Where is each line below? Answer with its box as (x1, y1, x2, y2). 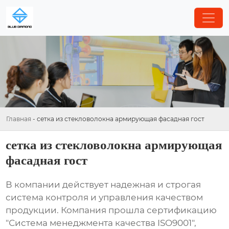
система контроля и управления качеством (6, 192, 203, 203)
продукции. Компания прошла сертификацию (6, 205, 217, 216)
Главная (6, 115, 31, 123)
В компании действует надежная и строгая (6, 179, 201, 190)
